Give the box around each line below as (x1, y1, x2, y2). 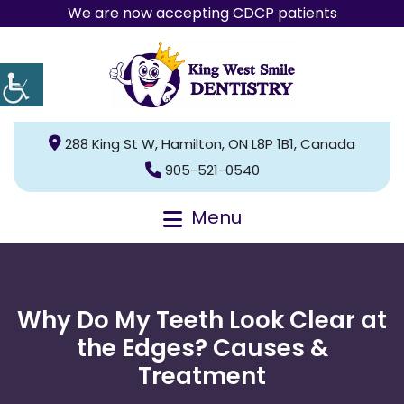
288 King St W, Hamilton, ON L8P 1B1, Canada (65, 134, 355, 154)
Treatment (138, 359, 266, 392)
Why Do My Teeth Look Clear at (17, 303, 387, 336)
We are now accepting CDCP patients (67, 3, 337, 23)
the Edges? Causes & (76, 331, 328, 364)
